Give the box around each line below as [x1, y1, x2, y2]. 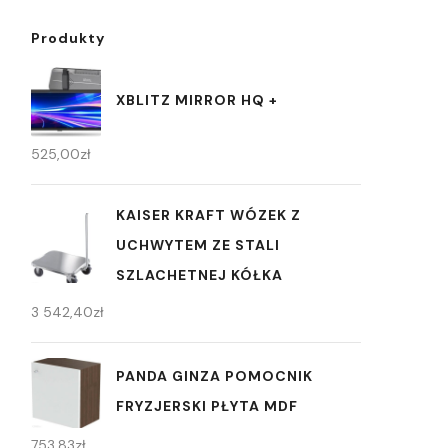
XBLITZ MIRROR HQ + [116, 90, 278, 109]
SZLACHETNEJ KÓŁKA [116, 266, 283, 284]
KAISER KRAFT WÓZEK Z [116, 206, 301, 224]
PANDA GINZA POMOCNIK [116, 366, 313, 385]
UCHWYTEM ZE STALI [116, 236, 280, 254]
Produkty [31, 29, 105, 47]
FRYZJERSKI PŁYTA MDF [116, 396, 298, 415]
